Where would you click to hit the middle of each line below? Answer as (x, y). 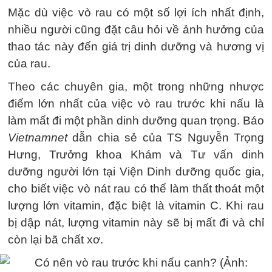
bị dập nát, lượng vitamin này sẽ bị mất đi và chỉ (136, 223)
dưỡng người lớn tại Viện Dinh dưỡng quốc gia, (136, 172)
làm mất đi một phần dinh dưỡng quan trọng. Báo (136, 121)
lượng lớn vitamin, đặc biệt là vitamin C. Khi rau (136, 206)
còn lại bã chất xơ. (56, 240)
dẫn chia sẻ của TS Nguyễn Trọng (166, 138)
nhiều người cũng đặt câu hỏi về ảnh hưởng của (136, 29)
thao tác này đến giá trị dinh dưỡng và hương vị (136, 46)
